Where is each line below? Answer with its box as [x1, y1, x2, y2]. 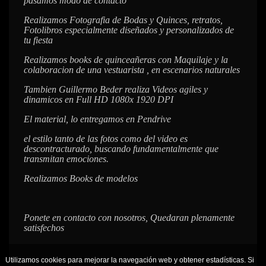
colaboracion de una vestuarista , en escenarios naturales [24, 65, 240, 75]
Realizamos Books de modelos [24, 173, 140, 183]
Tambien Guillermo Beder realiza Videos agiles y [24, 84, 208, 94]
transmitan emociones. [24, 154, 111, 164]
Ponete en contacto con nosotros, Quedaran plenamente [24, 213, 235, 223]
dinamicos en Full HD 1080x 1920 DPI [24, 94, 173, 104]
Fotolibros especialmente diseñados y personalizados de [24, 25, 234, 35]
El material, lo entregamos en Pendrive [24, 114, 171, 124]
